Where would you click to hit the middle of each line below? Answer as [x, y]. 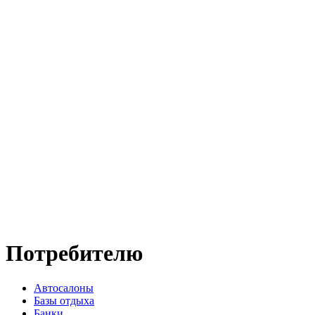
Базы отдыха [64, 300]
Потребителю [74, 253]
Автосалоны [64, 288]
